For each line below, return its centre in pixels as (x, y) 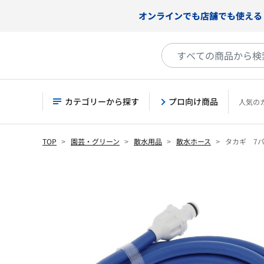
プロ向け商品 (193, 101)
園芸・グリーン (95, 141)
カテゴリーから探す (102, 101)
